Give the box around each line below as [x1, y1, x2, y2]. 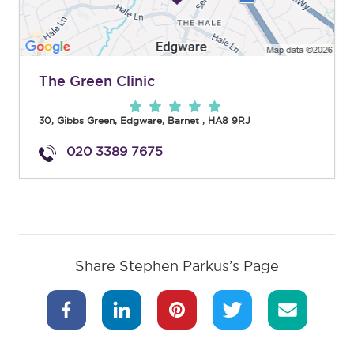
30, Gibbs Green [39, 115, 115, 126]
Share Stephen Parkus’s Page [75, 258, 279, 274]
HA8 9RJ [208, 115, 250, 126]
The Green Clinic [39, 73, 155, 89]
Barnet [168, 115, 199, 126]
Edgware [120, 115, 162, 126]
